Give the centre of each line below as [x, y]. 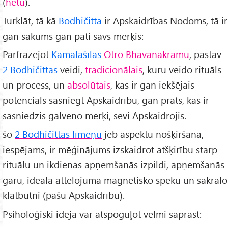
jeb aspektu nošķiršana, [153, 134]
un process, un [35, 85]
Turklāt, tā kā [31, 20]
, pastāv [205, 54]
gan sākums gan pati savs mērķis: [73, 36]
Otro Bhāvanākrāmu [147, 54]
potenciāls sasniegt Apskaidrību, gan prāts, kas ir [106, 100]
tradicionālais [114, 70]
